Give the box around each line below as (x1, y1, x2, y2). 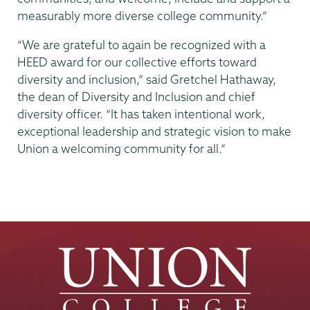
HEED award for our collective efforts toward (17, 55, 257, 70)
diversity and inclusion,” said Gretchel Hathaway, (17, 72, 276, 87)
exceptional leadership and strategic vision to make (17, 124, 291, 139)
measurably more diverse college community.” (17, 8, 267, 23)
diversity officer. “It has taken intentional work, (17, 107, 265, 122)
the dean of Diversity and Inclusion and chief (17, 89, 255, 104)
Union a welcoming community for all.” (17, 141, 226, 156)
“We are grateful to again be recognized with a (17, 37, 266, 53)
